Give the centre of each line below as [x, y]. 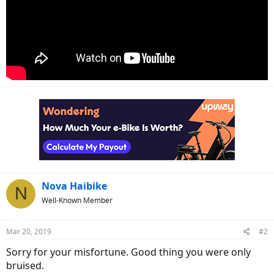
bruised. [25, 265]
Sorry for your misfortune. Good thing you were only [128, 252]
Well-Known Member [77, 200]
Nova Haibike [74, 186]
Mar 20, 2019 [29, 231]
